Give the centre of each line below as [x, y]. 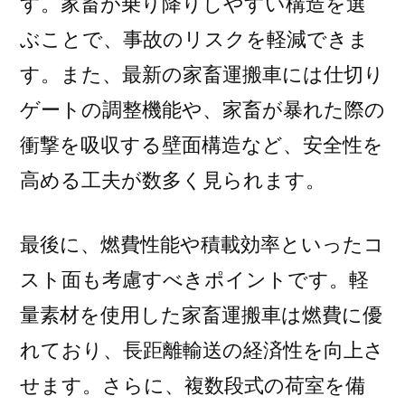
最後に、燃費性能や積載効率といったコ [202, 244]
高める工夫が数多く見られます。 [173, 180]
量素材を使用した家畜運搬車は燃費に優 [201, 315]
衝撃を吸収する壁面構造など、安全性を [202, 145]
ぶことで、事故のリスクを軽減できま [194, 39]
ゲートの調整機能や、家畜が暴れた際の [202, 109]
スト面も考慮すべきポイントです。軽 [194, 279]
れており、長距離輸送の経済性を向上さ [202, 350]
